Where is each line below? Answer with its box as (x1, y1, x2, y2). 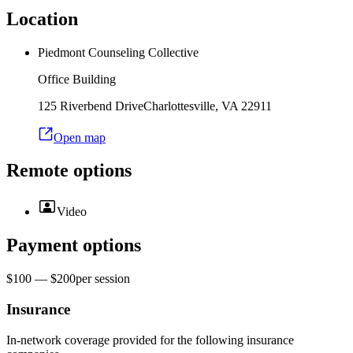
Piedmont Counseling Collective (38, 45, 199, 59)
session (95, 272, 130, 286)
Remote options (6, 160, 132, 181)
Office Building (38, 72, 116, 86)
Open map (54, 130, 106, 144)
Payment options (6, 235, 141, 256)
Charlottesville (143, 98, 215, 113)
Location (6, 8, 78, 29)
